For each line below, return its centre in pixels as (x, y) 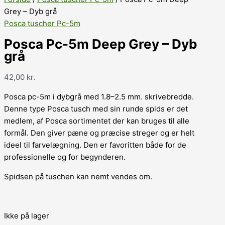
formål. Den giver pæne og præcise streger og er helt (99, 133)
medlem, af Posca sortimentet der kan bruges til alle (97, 121)
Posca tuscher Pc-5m (42, 23)
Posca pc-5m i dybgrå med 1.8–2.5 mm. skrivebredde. (99, 96)
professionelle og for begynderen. (65, 157)
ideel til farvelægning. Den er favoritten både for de (95, 145)
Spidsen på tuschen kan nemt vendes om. (78, 176)
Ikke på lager (27, 215)
